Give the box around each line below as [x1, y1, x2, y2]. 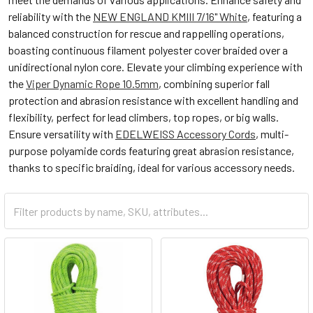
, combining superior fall [159, 77, 270, 91]
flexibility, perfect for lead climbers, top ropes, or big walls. [8, 110, 279, 124]
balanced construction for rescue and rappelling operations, [8, 27, 284, 41]
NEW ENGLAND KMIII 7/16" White [93, 10, 247, 24]
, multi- [256, 127, 289, 141]
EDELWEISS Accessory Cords [115, 127, 256, 141]
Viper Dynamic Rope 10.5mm [26, 77, 159, 91]
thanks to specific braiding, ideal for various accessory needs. [8, 161, 295, 175]
